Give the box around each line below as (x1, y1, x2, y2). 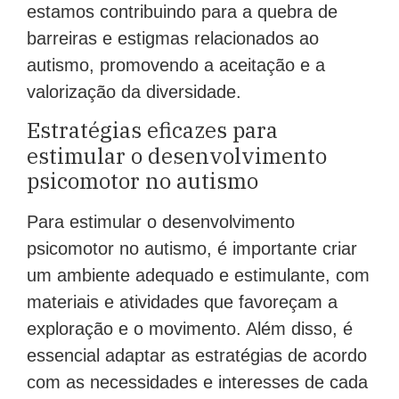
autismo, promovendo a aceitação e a (27, 54, 325, 75)
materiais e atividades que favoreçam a (27, 292, 338, 313)
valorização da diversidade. (27, 81, 241, 102)
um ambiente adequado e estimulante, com (27, 265, 370, 286)
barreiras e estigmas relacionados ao (27, 28, 319, 48)
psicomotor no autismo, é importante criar (27, 239, 357, 259)
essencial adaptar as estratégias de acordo (27, 346, 367, 366)
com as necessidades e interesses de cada (27, 372, 368, 393)
